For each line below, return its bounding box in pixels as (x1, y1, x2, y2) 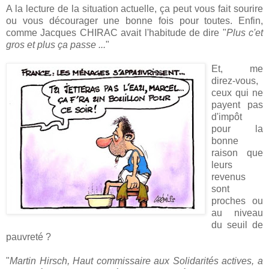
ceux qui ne (211, 87, 263, 98)
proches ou (211, 195, 263, 206)
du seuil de (211, 219, 263, 230)
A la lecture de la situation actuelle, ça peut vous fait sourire (6, 3, 263, 14)
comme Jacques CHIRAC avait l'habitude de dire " (6, 27, 226, 38)
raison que (211, 147, 263, 158)
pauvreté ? (6, 231, 51, 242)
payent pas (211, 99, 263, 110)
